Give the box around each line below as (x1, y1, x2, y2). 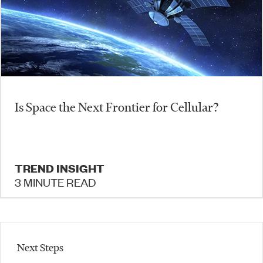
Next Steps (17, 240, 63, 254)
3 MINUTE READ (15, 174, 96, 189)
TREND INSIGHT (15, 160, 104, 176)
